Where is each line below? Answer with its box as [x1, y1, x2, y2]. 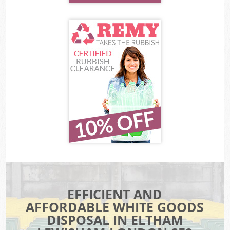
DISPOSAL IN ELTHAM [46, 211, 183, 229]
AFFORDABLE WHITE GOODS [26, 198, 204, 216]
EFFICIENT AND [67, 185, 163, 203]
